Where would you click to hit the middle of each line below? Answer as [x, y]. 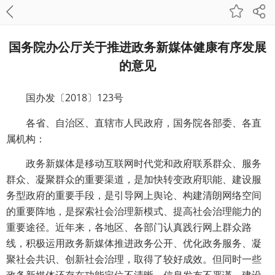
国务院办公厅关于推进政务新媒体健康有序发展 [137, 46]
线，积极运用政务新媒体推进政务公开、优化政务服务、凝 [134, 243]
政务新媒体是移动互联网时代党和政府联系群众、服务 [144, 164]
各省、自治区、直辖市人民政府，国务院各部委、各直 [144, 123]
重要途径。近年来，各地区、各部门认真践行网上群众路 [129, 227]
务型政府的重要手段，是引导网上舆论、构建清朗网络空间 [134, 196]
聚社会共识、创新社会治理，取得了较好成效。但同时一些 [134, 259]
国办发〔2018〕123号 [75, 98]
